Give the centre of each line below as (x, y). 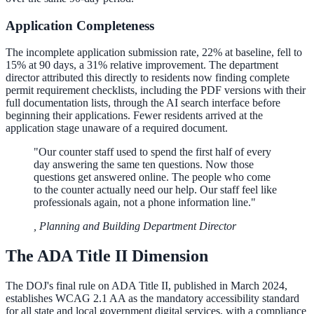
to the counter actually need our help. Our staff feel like (155, 190)
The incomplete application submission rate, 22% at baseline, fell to (154, 53)
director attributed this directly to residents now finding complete (148, 78)
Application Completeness (80, 25)
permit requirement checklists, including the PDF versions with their (156, 90)
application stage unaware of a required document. (117, 128)
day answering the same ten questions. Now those (144, 165)
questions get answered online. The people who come (152, 177)
